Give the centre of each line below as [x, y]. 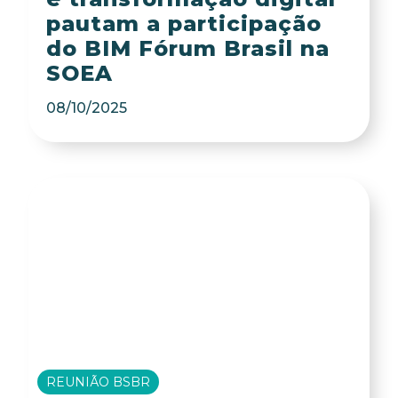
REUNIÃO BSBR [99, 382]
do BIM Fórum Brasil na [187, 49]
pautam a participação [183, 24]
